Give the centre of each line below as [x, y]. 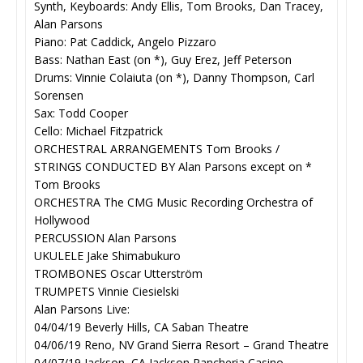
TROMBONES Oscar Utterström [118, 273]
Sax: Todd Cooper [81, 113]
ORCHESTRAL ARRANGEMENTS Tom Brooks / [157, 149]
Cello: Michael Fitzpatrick [98, 131]
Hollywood [62, 220]
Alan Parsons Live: [82, 309]
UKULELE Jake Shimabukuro [107, 256]
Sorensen [59, 95]
